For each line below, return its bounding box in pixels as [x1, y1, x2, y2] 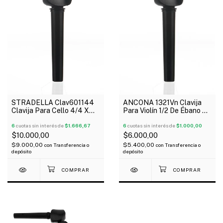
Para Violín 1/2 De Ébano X [123, 107, 207, 115]
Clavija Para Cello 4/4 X [11, 107, 89, 115]
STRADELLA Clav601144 [11, 99, 94, 107]
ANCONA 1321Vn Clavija [123, 99, 202, 107]
